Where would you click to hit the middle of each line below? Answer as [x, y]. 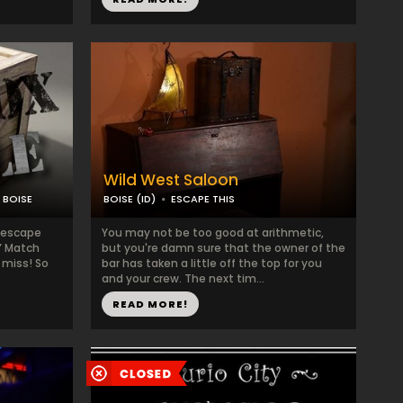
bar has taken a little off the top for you [212, 263]
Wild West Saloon [171, 180]
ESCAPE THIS [203, 199]
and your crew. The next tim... [183, 278]
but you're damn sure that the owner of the [224, 248]
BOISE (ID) [130, 199]
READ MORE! [150, 304]
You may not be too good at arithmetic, [213, 233]
